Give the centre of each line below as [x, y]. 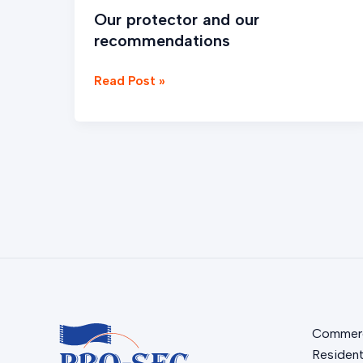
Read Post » [130, 81]
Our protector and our [177, 20]
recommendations [162, 41]
